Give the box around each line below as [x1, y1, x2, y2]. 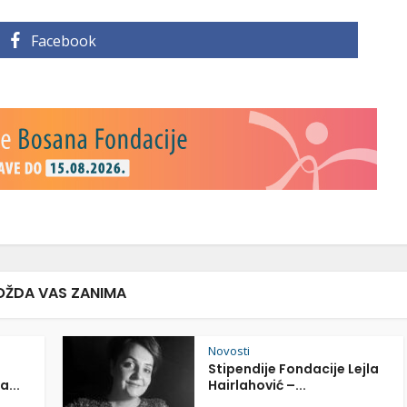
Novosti [208, 342, 250, 359]
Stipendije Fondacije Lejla [208, 360, 379, 378]
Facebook [30, 31, 96, 51]
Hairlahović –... [208, 376, 306, 394]
